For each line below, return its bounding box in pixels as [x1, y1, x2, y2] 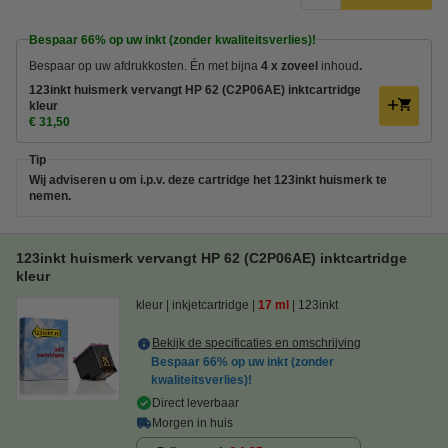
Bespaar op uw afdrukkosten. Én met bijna [29, 58, 261, 73]
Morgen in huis [152, 415, 233, 430]
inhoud [321, 58, 359, 73]
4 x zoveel [261, 58, 321, 73]
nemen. [29, 188, 71, 203]
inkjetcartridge [172, 297, 249, 312]
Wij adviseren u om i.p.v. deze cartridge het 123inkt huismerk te [29, 172, 387, 187]
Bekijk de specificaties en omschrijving [152, 335, 361, 350]
